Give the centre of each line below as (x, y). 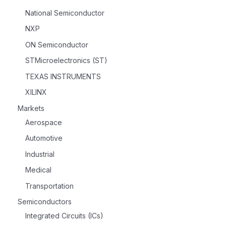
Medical (38, 170)
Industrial (40, 154)
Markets (31, 108)
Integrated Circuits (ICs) (64, 216)
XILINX (36, 92)
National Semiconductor (65, 13)
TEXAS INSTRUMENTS (63, 76)
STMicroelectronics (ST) (66, 61)
